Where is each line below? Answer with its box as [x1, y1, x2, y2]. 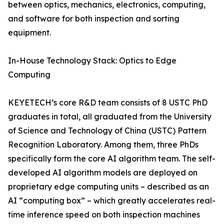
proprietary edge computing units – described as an [8, 181, 209, 192]
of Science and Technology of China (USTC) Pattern [8, 125, 206, 136]
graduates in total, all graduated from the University [8, 111, 211, 122]
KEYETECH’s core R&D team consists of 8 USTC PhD [8, 97, 207, 108]
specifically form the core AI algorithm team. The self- [8, 153, 215, 164]
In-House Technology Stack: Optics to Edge [8, 55, 176, 66]
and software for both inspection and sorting [8, 13, 179, 24]
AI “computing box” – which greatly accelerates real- [8, 195, 215, 206]
